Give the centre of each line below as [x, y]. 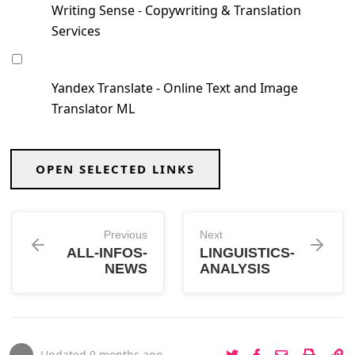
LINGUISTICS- [247, 253]
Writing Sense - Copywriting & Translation [176, 11]
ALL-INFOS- [107, 253]
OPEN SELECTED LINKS [115, 169]
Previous [126, 235]
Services [76, 31]
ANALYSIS [235, 269]
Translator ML [93, 109]
